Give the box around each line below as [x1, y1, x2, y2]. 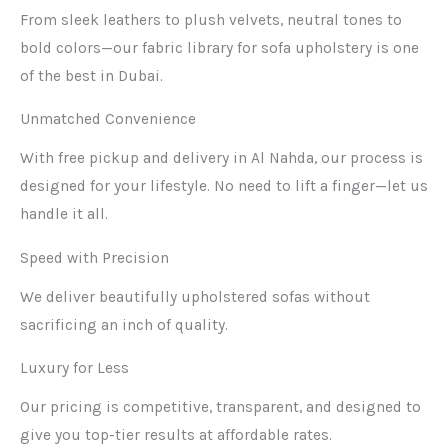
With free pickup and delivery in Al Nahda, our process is [20, 149, 423, 168]
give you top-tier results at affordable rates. [20, 426, 332, 444]
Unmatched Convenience [20, 110, 196, 129]
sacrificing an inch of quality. [20, 315, 228, 334]
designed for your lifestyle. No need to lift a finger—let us [20, 177, 428, 196]
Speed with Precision [20, 248, 169, 267]
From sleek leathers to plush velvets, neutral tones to [20, 10, 402, 29]
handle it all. [20, 205, 108, 224]
